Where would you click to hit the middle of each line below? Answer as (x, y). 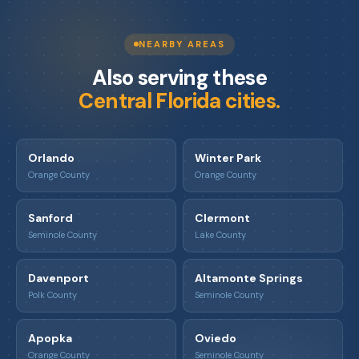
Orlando (51, 157)
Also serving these (179, 77)
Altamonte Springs (249, 278)
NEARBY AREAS (182, 44)
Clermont (222, 218)
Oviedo (216, 338)
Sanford (50, 218)
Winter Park (228, 157)
